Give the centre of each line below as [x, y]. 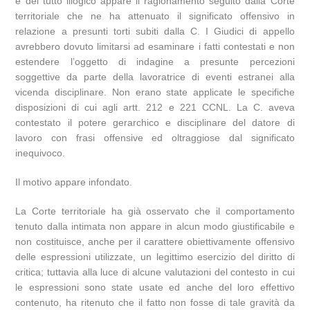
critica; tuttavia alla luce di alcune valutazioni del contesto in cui [155, 272]
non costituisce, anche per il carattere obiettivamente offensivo [155, 241]
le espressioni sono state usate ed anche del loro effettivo [155, 287]
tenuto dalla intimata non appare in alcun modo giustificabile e [155, 226]
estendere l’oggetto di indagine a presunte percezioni [155, 61]
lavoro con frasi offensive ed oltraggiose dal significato [155, 137]
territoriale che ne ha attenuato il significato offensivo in [155, 16]
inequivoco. [40, 153]
